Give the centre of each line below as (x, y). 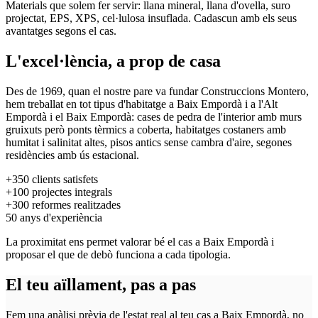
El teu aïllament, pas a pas (101, 285)
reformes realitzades (75, 205)
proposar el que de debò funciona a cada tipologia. (118, 255)
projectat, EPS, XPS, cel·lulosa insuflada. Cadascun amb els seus (151, 18)
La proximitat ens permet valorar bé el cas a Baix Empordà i (140, 242)
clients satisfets (64, 180)
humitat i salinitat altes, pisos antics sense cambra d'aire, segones (149, 143)
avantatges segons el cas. (61, 31)
